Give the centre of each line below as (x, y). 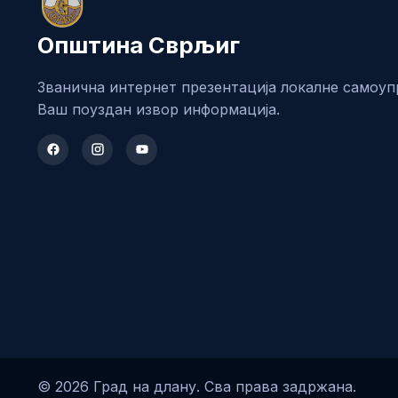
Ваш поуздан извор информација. (159, 109)
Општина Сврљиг (139, 44)
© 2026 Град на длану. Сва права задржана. (197, 386)
